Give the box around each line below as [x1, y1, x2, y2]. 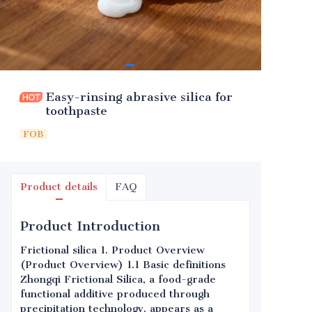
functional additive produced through [20, 288, 210, 300]
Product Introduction [20, 218, 160, 234]
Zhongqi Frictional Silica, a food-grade [20, 273, 216, 286]
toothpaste [46, 104, 107, 118]
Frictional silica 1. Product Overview [20, 244, 205, 256]
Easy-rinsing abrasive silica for [46, 90, 233, 104]
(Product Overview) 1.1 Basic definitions [20, 258, 226, 271]
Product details [20, 180, 97, 193]
